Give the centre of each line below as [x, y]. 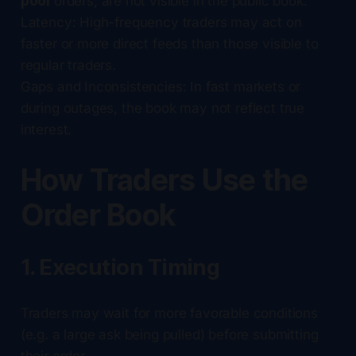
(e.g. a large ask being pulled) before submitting [169, 334]
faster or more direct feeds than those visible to [169, 43]
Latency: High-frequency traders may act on [161, 22]
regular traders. [68, 65]
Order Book [98, 215]
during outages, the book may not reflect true [163, 108]
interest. [46, 129]
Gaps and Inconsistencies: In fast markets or [161, 86]
